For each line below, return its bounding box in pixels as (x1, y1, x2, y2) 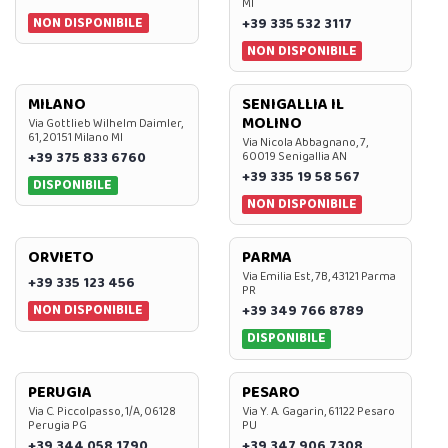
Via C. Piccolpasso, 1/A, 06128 (28, 401, 176, 421)
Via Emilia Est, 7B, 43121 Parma (241, 267, 396, 287)
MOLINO (241, 110, 302, 136)
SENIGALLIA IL (241, 91, 344, 117)
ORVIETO (28, 245, 94, 271)
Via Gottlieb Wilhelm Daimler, (28, 113, 183, 133)
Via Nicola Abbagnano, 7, (241, 132, 368, 152)
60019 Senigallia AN (241, 146, 347, 166)
